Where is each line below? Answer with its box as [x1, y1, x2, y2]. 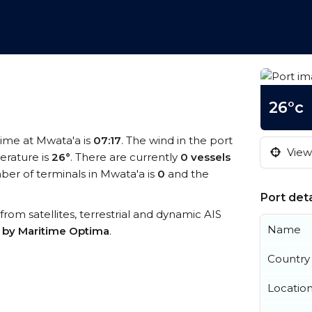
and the [165, 167, 209, 180]
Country [267, 252, 310, 265]
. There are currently [70, 150, 180, 164]
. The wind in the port [121, 134, 233, 147]
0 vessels [180, 150, 231, 164]
